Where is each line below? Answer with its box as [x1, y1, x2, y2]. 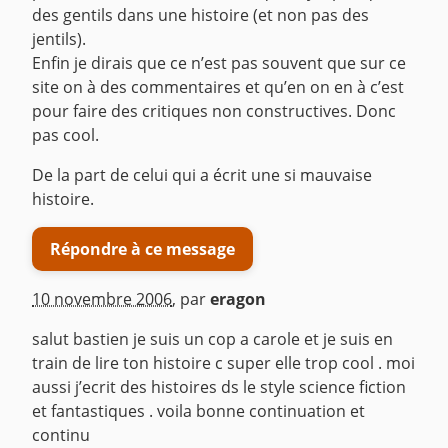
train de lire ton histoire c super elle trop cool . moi [32, 352, 415, 375]
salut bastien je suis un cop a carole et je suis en [32, 328, 393, 351]
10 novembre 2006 [32, 288, 172, 311]
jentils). [32, 28, 86, 51]
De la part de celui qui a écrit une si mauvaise [32, 164, 372, 187]
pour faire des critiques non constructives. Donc [32, 100, 396, 123]
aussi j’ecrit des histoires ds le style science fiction [32, 376, 406, 399]
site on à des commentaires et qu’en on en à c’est [32, 76, 404, 99]
